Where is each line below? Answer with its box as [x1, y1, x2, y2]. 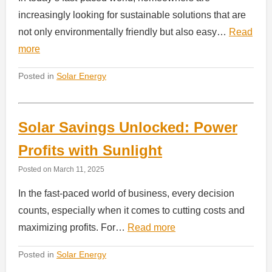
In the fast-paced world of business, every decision [18, 188, 234, 199]
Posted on [18, 165, 53, 174]
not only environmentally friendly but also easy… [18, 27, 229, 38]
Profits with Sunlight [18, 142, 162, 159]
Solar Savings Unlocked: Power [18, 119, 237, 136]
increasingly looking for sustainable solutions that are [18, 10, 246, 21]
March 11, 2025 [53, 165, 104, 174]
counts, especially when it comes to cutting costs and [18, 205, 245, 216]
